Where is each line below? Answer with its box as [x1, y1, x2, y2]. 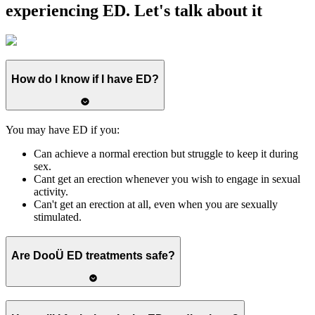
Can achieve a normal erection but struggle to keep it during [34, 147, 298, 160]
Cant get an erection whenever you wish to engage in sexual [34, 172, 300, 185]
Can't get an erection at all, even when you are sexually [34, 198, 278, 210]
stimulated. [34, 210, 82, 223]
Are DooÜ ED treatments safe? [11, 250, 175, 262]
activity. [34, 185, 68, 198]
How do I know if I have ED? [11, 73, 159, 86]
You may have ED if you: [6, 123, 120, 136]
